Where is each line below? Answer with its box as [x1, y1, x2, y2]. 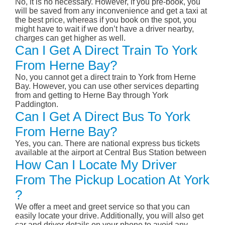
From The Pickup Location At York [15, 172, 209, 188]
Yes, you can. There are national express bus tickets [15, 139, 200, 148]
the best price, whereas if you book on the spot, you [15, 16, 196, 25]
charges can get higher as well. [15, 34, 126, 43]
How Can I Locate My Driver [15, 157, 177, 173]
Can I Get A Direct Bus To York [15, 109, 190, 125]
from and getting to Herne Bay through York [15, 91, 168, 100]
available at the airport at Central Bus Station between [15, 148, 206, 157]
